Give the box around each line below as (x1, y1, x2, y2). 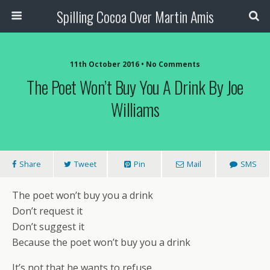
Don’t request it (12, 204, 83, 218)
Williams (110, 96, 160, 122)
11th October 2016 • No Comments (70, 59, 200, 69)
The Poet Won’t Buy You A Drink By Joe (27, 74, 243, 99)
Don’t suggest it (12, 220, 84, 233)
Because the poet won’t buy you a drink (12, 236, 190, 249)
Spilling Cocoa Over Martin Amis (56, 5, 214, 27)
